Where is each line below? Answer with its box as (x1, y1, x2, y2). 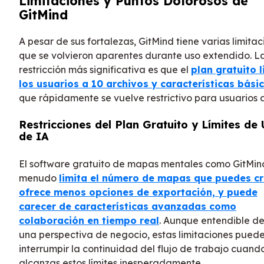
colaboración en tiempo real (19, 214, 159, 227)
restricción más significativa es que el (19, 64, 191, 76)
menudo (19, 172, 59, 184)
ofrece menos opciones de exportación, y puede (19, 186, 258, 199)
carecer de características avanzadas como (19, 200, 236, 213)
